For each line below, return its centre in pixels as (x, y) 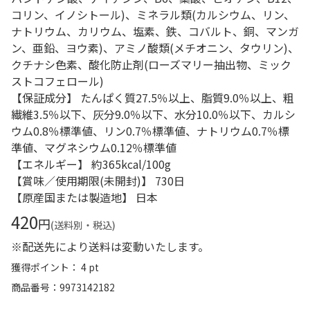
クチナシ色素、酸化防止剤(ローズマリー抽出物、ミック (151, 64)
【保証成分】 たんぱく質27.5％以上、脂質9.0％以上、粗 (153, 98)
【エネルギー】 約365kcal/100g (91, 164)
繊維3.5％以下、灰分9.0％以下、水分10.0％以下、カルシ (153, 114)
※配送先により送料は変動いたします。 (110, 246)
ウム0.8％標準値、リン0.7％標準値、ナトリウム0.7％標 (150, 131)
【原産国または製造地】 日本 (84, 197)
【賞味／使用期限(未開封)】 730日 (98, 181)
